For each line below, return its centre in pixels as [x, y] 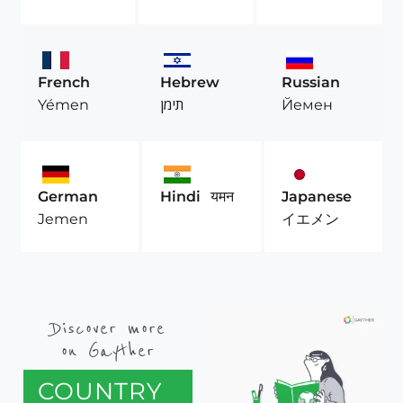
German [68, 196]
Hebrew [189, 82]
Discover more [108, 328]
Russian [310, 82]
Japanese [316, 196]
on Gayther [108, 350]
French [64, 82]
